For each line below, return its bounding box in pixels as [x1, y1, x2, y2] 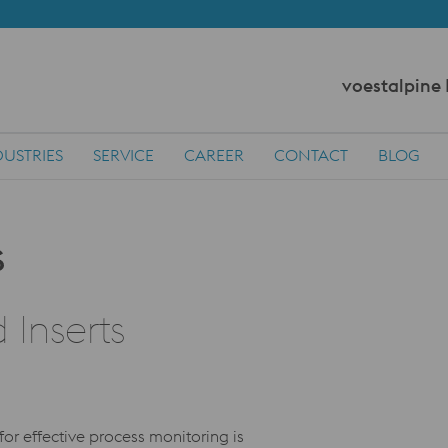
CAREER [184, 145, 244, 165]
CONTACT [274, 145, 348, 165]
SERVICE [93, 145, 154, 165]
